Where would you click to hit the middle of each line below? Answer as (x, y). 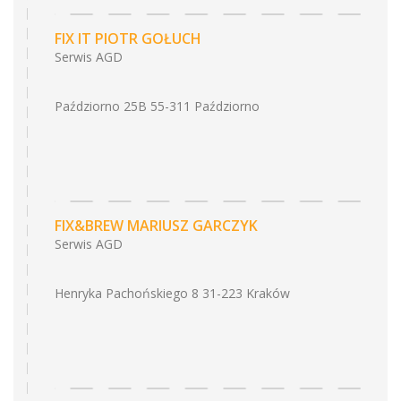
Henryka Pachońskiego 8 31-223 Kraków (172, 293)
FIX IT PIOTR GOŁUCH (128, 38)
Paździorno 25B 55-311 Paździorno (157, 106)
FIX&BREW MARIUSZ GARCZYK (156, 226)
